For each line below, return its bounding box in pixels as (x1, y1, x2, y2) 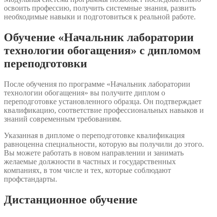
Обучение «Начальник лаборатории (4, 31, 194, 44)
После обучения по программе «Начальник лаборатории (4, 79, 190, 88)
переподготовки (4, 57, 87, 70)
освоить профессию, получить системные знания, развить (4, 4, 196, 13)
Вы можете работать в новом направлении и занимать (4, 148, 184, 157)
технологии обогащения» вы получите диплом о (4, 88, 165, 97)
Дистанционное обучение (4, 193, 138, 206)
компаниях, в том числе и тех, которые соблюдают (4, 166, 171, 174)
